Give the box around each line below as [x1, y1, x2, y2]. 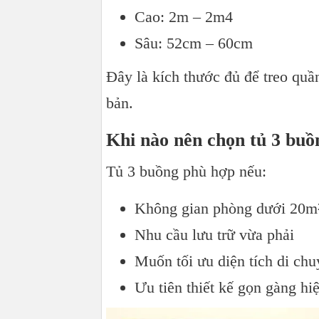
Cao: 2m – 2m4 [135, 8, 233, 26]
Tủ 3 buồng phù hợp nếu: [106, 162, 266, 181]
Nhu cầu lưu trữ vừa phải [135, 226, 294, 244]
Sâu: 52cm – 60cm [135, 34, 253, 53]
